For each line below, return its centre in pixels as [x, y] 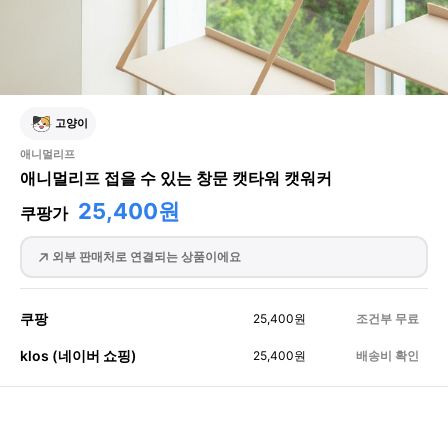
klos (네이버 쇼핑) [78, 355]
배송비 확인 [387, 355]
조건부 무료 [387, 318]
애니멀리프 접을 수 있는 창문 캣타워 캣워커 [176, 178]
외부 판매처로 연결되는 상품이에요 [146, 256]
